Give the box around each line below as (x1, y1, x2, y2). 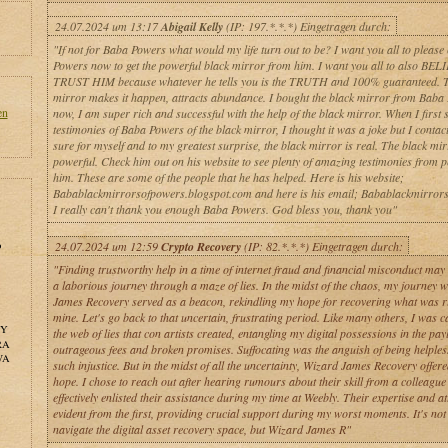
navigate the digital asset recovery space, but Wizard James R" (52, 421, 351, 437)
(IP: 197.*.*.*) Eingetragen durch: (222, 18, 391, 34)
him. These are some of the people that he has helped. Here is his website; (52, 169, 404, 185)
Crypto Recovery (160, 238, 241, 255)
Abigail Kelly (160, 18, 223, 35)
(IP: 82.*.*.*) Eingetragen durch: (240, 238, 403, 254)
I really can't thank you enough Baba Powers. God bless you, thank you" (52, 201, 397, 217)
